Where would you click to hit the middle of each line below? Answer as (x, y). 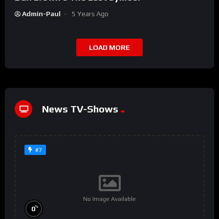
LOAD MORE (109, 48)
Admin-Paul (41, 14)
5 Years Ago (90, 14)
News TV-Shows (80, 109)
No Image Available (109, 199)
